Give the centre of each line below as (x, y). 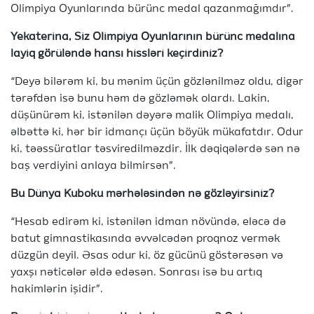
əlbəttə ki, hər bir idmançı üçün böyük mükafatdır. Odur (157, 132)
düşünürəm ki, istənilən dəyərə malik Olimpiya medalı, (152, 116)
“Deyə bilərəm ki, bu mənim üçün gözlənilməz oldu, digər (157, 82)
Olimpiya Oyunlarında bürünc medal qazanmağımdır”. (152, 9)
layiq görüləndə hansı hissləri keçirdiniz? (117, 54)
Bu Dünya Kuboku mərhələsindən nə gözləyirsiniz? (143, 194)
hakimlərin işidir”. (57, 289)
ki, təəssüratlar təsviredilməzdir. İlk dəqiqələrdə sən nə (155, 149)
